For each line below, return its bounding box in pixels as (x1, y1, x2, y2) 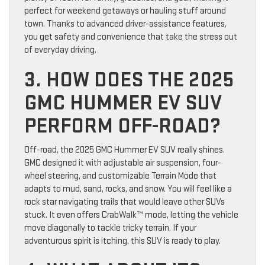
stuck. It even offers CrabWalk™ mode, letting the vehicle (24, 209, 238, 221)
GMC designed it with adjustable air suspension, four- (24, 157, 221, 169)
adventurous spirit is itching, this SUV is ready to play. (24, 235, 221, 247)
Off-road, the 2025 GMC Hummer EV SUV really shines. (24, 144, 225, 156)
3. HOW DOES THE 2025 (24, 67, 234, 93)
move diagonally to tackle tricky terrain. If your (24, 222, 196, 234)
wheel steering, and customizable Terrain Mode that (24, 170, 216, 182)
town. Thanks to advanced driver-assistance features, (24, 18, 227, 30)
